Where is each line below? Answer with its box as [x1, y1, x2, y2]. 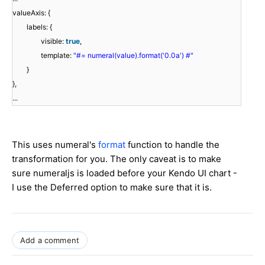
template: [41, 50, 73, 60]
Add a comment [20, 235, 80, 245]
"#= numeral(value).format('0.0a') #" [73, 50, 193, 60]
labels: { [27, 22, 52, 31]
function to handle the [128, 138, 219, 150]
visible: [41, 36, 66, 46]
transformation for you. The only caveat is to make [12, 153, 221, 164]
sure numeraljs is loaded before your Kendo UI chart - [12, 167, 237, 179]
